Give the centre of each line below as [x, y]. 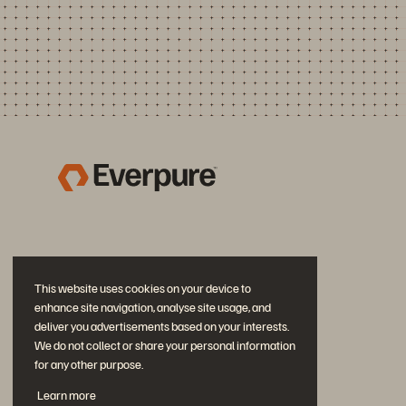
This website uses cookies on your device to [143, 288]
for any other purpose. [89, 364]
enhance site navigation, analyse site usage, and [153, 307]
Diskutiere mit [107, 388]
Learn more [66, 395]
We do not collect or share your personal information [165, 345]
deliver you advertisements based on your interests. [162, 326]
